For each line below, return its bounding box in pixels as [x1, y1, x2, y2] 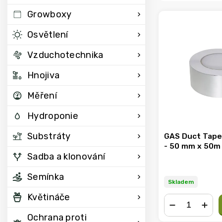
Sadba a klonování [27, 151, 106, 162]
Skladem [168, 178, 194, 186]
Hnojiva [27, 70, 60, 81]
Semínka [27, 171, 64, 182]
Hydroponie [27, 111, 78, 121]
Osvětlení [27, 29, 68, 40]
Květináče [27, 192, 70, 203]
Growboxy [27, 9, 72, 20]
